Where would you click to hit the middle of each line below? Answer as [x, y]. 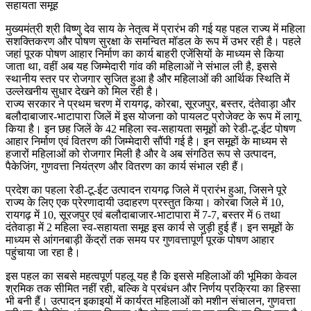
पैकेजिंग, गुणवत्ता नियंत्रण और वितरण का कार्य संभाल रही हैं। [125, 166]
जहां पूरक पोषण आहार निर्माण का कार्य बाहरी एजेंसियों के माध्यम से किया [145, 53]
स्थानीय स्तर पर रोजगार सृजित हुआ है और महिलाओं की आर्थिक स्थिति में [148, 78]
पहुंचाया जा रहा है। [43, 252]
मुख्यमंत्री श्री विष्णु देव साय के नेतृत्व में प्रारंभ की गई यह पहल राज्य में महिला [155, 28]
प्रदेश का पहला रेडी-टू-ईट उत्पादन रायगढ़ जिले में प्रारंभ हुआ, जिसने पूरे [146, 190]
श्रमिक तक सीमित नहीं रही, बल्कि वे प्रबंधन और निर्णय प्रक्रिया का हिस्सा [153, 288]
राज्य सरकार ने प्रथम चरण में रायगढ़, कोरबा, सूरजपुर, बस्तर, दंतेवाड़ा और [151, 103]
